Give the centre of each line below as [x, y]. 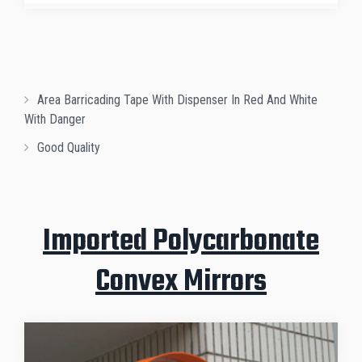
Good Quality [69, 148]
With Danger [55, 120]
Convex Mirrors [181, 283]
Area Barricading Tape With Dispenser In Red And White [177, 100]
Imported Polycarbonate [181, 242]
